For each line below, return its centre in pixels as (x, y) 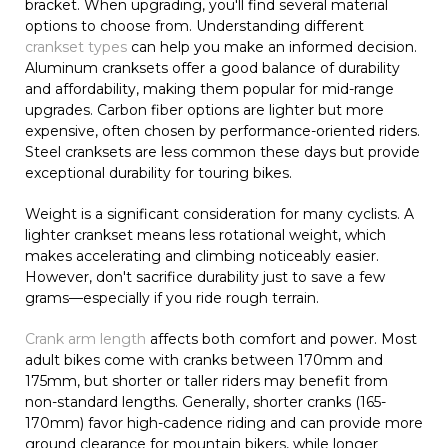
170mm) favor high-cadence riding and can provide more (224, 422)
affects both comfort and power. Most (281, 338)
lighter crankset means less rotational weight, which (205, 234)
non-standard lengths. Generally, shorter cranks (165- (205, 401)
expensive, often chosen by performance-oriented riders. (222, 130)
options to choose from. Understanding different (194, 25)
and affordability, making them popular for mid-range (209, 88)
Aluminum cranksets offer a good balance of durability (212, 67)
